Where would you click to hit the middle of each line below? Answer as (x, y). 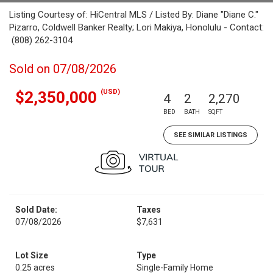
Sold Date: (36, 210)
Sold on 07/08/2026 (63, 69)
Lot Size (32, 255)
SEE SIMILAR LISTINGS (211, 135)
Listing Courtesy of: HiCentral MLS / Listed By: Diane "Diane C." (134, 15)
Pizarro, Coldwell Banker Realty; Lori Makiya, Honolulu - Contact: (136, 27)
